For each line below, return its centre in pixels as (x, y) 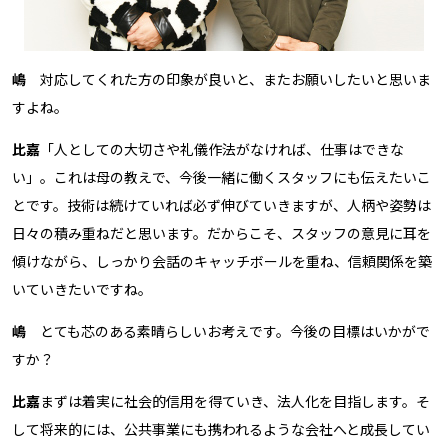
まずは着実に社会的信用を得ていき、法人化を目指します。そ (235, 401)
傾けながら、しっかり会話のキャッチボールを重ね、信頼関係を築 (222, 261)
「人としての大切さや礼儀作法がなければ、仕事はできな (222, 149)
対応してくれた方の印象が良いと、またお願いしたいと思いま (228, 79)
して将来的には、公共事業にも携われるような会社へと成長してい (221, 429)
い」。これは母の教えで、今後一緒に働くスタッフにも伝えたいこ (221, 177)
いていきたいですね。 (82, 289)
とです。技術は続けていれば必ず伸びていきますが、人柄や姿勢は (221, 205)
